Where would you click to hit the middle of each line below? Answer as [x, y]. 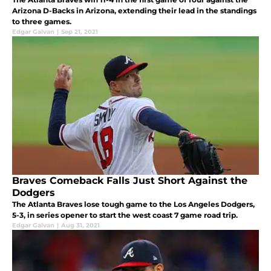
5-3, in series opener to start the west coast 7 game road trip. [125, 215]
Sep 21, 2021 [80, 31]
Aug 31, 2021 [80, 225]
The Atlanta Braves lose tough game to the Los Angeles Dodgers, [133, 204]
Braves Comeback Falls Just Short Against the [130, 180]
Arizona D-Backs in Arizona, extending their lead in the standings [134, 10]
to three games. [42, 21]
